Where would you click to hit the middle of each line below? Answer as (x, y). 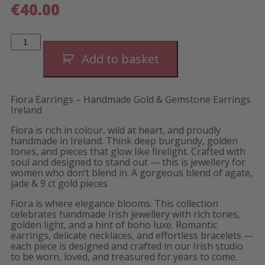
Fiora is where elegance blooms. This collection (114, 203)
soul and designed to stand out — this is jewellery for (128, 162)
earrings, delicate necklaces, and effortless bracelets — (132, 235)
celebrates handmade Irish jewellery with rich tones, (125, 214)
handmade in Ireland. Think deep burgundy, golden (124, 140)
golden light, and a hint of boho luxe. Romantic (114, 224)
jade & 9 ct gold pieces (59, 183)
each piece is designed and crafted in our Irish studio (127, 246)
